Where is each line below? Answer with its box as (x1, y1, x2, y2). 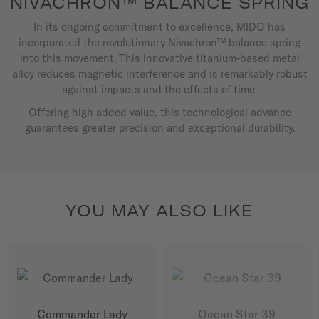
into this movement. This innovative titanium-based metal (19, 51, 300, 66)
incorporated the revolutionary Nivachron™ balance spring (19, 36, 300, 50)
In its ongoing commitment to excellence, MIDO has (33, 20, 286, 34)
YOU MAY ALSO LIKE (66, 201, 253, 221)
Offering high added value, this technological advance (28, 105, 291, 120)
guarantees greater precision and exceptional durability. (24, 121, 295, 135)
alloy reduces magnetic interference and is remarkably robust (11, 67, 308, 81)
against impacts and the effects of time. (62, 83, 257, 97)
